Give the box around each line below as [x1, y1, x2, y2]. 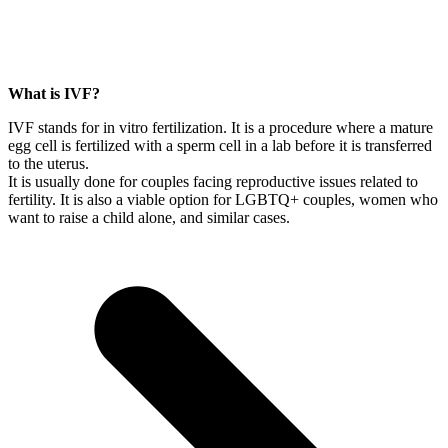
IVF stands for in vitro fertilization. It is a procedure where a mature [8, 119, 433, 137]
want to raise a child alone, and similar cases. [8, 209, 290, 227]
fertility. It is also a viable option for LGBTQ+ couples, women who [8, 191, 438, 209]
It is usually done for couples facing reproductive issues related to [8, 173, 418, 191]
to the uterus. [8, 155, 93, 173]
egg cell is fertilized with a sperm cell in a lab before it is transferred [8, 137, 432, 155]
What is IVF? [8, 85, 100, 103]
